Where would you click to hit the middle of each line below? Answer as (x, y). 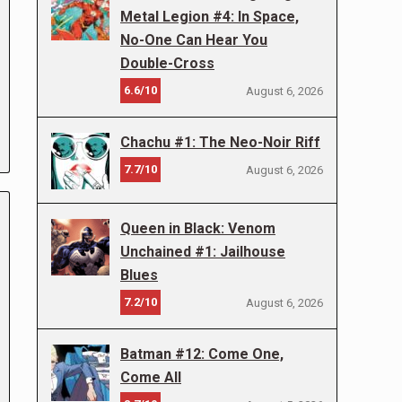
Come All (151, 377)
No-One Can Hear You (194, 40)
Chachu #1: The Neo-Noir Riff (220, 142)
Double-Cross (167, 63)
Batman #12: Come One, (202, 354)
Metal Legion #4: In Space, (210, 17)
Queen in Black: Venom (198, 228)
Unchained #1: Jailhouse (203, 252)
